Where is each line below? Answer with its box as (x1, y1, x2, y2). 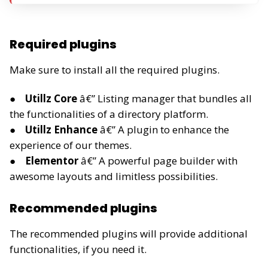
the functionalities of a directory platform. (10, 107, 208, 121)
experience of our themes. (10, 138, 132, 153)
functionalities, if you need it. (10, 242, 147, 256)
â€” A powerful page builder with (78, 154, 237, 168)
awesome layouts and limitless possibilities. (10, 169, 218, 184)
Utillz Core (25, 92, 80, 106)
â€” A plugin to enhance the (100, 123, 229, 137)
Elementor (25, 154, 78, 168)
